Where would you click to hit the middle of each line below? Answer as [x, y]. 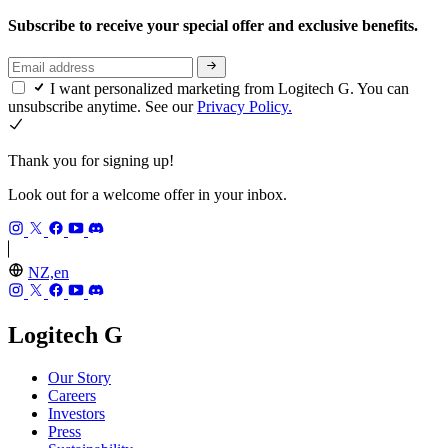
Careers [72, 396]
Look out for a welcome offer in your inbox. [147, 195]
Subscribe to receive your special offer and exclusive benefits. [215, 25]
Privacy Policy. [244, 107]
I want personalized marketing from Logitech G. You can [229, 89]
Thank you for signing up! [91, 161]
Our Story [79, 378]
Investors [76, 414]
